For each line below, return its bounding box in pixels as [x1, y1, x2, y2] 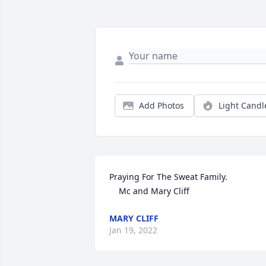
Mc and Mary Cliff [119, 185, 189, 197]
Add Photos [139, 100, 184, 112]
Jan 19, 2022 [109, 224, 157, 236]
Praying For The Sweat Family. [109, 171, 227, 183]
